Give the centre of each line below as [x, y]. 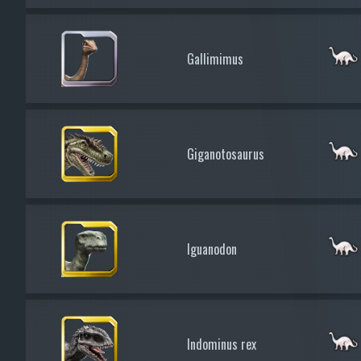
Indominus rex [222, 344]
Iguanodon [212, 249]
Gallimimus [215, 58]
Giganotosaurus [226, 154]
